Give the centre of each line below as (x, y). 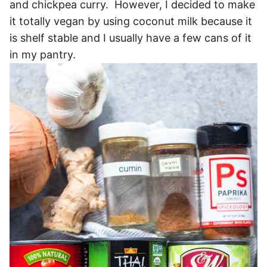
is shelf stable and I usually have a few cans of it (131, 38)
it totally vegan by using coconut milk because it (131, 21)
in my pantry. (43, 54)
